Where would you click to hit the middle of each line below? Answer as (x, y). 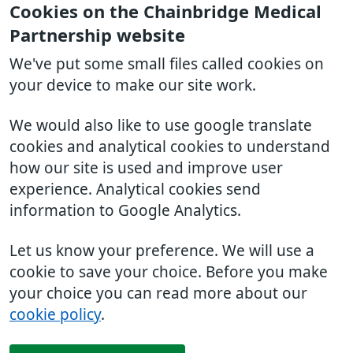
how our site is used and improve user (146, 168)
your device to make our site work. (133, 85)
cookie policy (55, 315)
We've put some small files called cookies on (167, 64)
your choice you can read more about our (158, 294)
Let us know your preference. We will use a (162, 251)
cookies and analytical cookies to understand (170, 147)
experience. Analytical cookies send (135, 190)
